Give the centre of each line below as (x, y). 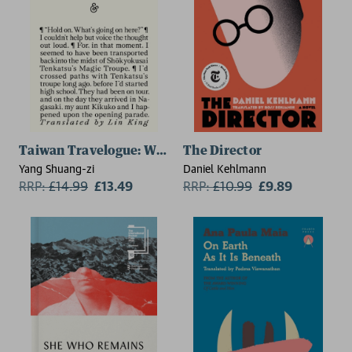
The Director (222, 151)
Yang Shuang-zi (57, 169)
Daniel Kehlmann (225, 169)
